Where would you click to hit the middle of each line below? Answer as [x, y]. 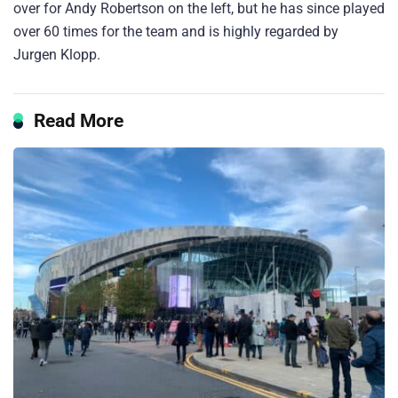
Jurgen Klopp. [57, 54]
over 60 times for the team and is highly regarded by [176, 31]
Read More [79, 120]
